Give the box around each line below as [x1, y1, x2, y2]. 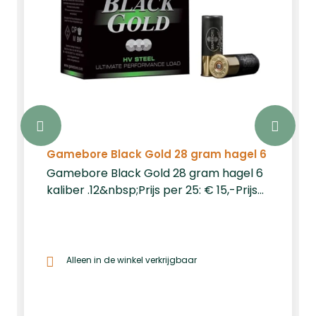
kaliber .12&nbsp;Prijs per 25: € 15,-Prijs [47, 181, 257, 198]
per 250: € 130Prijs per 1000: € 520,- [47, 198, 243, 215]
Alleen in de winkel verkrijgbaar [66, 253, 197, 266]
